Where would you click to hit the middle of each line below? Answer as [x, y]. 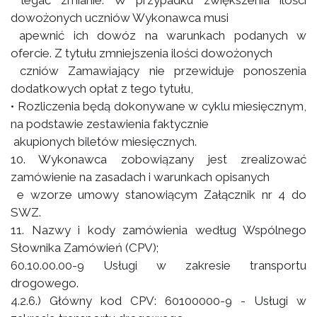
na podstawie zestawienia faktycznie [110, 124]
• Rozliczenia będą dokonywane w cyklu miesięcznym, [158, 106]
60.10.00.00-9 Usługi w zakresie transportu [158, 265]
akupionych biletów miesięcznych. [104, 142]
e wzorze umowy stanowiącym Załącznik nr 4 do [158, 195]
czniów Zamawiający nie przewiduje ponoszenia [158, 71]
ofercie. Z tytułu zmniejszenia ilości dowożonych [142, 53]
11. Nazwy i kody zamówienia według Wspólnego [158, 230]
